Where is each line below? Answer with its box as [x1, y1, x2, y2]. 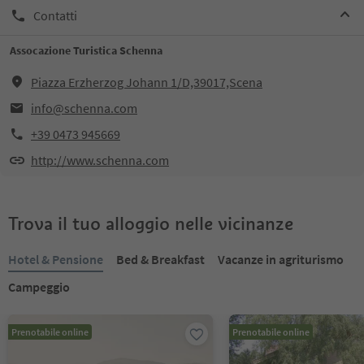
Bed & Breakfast [116, 251, 205, 267]
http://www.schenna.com [31, 152, 169, 168]
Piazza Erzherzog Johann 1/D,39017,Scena [31, 74, 262, 90]
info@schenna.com [31, 100, 137, 116]
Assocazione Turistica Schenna [10, 43, 162, 58]
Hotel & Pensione [8, 251, 103, 267]
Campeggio [8, 279, 70, 295]
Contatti [33, 6, 77, 24]
